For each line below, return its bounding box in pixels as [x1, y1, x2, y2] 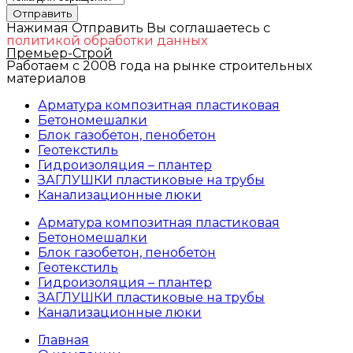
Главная [38, 332, 89, 347]
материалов [6, 70, 86, 86]
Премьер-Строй [6, 45, 113, 61]
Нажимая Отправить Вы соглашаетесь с [6, 20, 270, 35]
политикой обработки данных [6, 32, 207, 48]
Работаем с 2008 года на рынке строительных [6, 58, 312, 73]
